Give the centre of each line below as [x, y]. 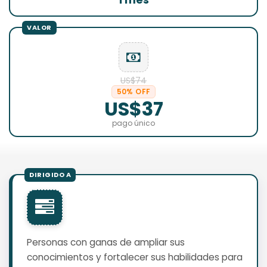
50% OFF [133, 91]
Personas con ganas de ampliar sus [106, 242]
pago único [133, 123]
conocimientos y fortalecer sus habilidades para [135, 257]
